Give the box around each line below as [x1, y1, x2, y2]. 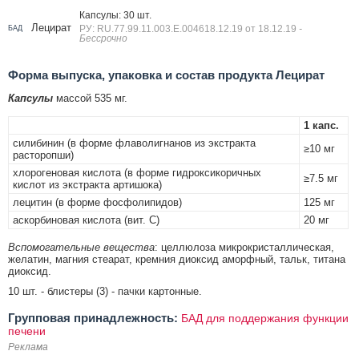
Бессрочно [79, 32, 127, 44]
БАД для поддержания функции [181, 311, 349, 325]
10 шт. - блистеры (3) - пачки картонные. [8, 284, 202, 297]
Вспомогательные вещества [8, 240, 155, 253]
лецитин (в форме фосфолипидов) [13, 196, 182, 208]
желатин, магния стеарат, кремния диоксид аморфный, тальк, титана [8, 252, 345, 265]
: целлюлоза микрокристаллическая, [155, 240, 334, 253]
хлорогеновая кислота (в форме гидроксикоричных [13, 166, 261, 179]
